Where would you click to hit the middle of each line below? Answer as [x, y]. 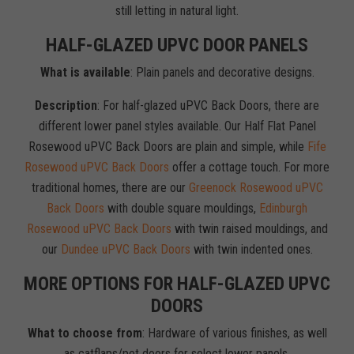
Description [66, 105]
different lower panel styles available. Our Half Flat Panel [177, 126]
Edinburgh [283, 208]
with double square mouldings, [182, 208]
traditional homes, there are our [110, 188]
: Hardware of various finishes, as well [234, 333]
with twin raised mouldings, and [249, 229]
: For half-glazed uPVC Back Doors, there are [208, 105]
